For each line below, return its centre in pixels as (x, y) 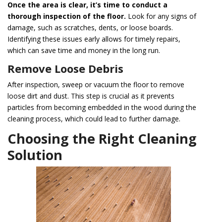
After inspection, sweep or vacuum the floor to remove (96, 84)
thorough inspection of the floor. (67, 16)
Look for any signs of (161, 16)
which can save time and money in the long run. (84, 50)
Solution (35, 155)
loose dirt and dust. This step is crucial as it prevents (91, 96)
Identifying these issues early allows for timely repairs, (94, 39)
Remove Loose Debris (65, 68)
